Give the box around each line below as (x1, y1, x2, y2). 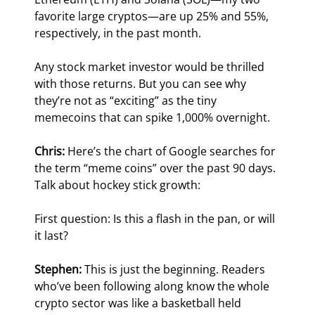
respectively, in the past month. (34, 25, 202, 41)
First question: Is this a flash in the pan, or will (34, 211, 278, 227)
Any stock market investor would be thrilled (34, 59, 268, 75)
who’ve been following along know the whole (34, 278, 273, 295)
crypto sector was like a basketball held (34, 295, 245, 311)
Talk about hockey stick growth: (34, 177, 201, 193)
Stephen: (34, 262, 82, 278)
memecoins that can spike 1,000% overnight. (34, 110, 271, 126)
